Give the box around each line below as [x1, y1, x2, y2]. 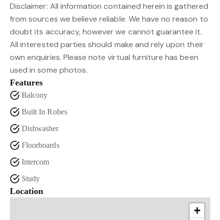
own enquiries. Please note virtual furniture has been [10, 52, 198, 62]
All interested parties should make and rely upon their [10, 39, 204, 50]
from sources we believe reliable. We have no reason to [10, 14, 208, 24]
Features [10, 78, 43, 87]
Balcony [22, 91, 48, 99]
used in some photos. [10, 65, 88, 75]
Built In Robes [22, 108, 67, 116]
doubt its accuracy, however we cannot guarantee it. [10, 27, 202, 37]
